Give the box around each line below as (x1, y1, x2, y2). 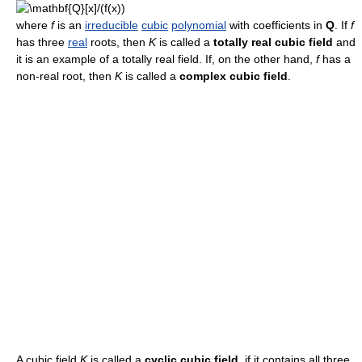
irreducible (85, 19, 138, 32)
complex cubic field (179, 69, 288, 82)
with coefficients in (226, 19, 326, 32)
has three (16, 36, 68, 48)
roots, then (87, 36, 149, 48)
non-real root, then (16, 69, 115, 82)
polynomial (171, 19, 226, 32)
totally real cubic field (213, 36, 333, 48)
